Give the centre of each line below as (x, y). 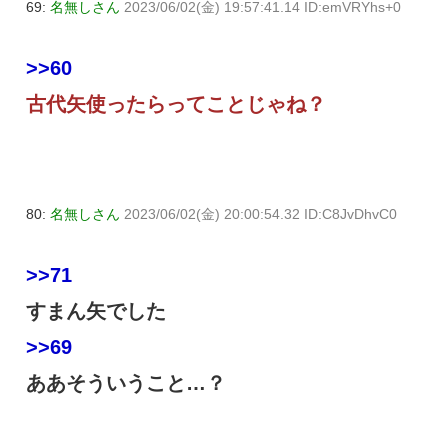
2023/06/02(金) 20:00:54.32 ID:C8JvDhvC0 (260, 213)
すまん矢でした (96, 310)
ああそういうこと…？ (126, 382)
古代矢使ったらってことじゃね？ (176, 103)
